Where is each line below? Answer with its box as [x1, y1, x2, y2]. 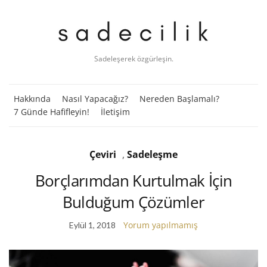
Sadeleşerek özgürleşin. [94, 53, 173, 64]
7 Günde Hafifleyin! [14, 105, 89, 117]
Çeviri [89, 147, 116, 161]
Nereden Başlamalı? [139, 92, 219, 104]
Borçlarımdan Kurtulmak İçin [35, 169, 232, 191]
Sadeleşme [127, 147, 178, 161]
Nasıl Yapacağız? [62, 92, 128, 104]
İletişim [101, 105, 130, 117]
